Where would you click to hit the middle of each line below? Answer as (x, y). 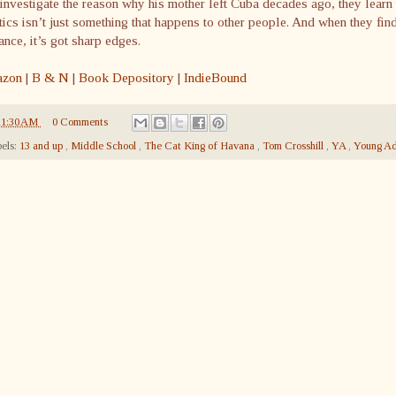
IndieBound (215, 77)
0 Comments (80, 122)
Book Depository (126, 77)
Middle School (105, 146)
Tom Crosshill (294, 146)
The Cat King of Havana (201, 146)
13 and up (42, 146)
